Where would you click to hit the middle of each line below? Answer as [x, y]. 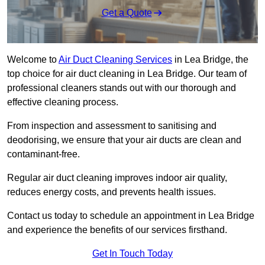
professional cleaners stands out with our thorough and [122, 88]
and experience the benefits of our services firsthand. [117, 230]
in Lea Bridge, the [210, 60]
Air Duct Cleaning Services [115, 60]
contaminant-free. [43, 154]
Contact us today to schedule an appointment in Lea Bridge [131, 216]
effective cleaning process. [64, 102]
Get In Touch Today [132, 254]
